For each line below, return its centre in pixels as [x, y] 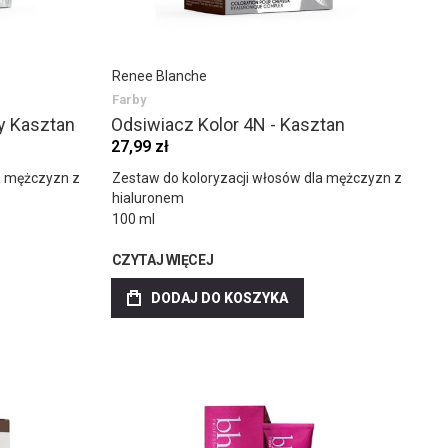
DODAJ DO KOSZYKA [219, 297]
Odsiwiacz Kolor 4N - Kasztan [227, 124]
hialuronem [147, 197]
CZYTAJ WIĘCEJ [162, 259]
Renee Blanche [159, 75]
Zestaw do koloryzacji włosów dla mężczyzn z [256, 177]
